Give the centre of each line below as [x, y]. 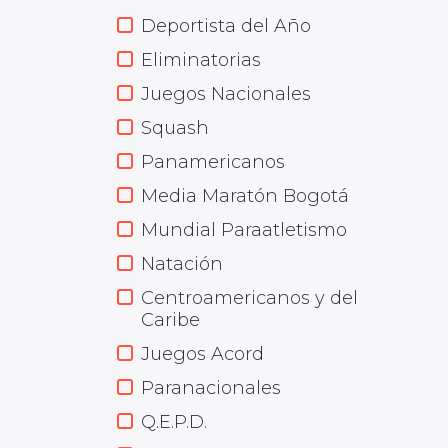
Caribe [170, 320]
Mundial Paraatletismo [244, 230]
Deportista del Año [226, 26]
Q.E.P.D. [174, 422]
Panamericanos [213, 162]
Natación [182, 264]
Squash [175, 128]
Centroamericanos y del [249, 298]
